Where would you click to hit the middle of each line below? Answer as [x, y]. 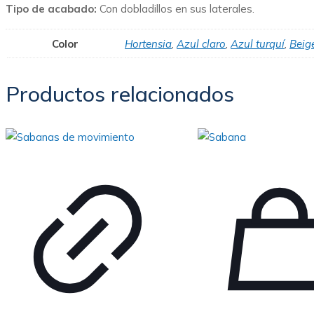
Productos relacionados [120, 94]
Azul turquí [258, 44]
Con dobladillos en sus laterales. [176, 9]
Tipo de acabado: [51, 9]
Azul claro [201, 44]
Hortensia [148, 44]
